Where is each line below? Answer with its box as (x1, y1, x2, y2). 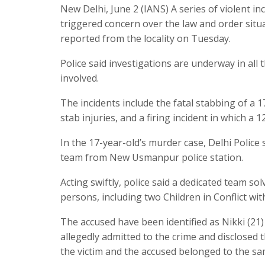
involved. (60, 71, 99, 85)
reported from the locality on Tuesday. (60, 31, 231, 45)
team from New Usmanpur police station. (60, 150, 243, 164)
